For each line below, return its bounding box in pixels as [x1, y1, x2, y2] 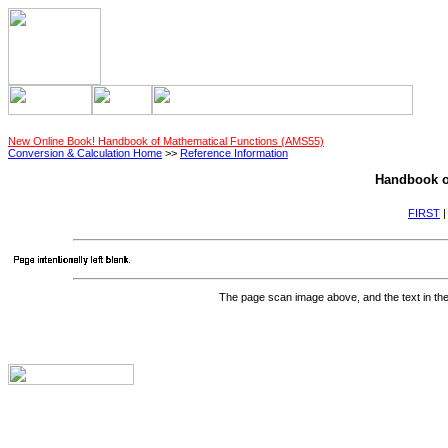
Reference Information [180, 146, 288, 159]
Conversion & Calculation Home [8, 146, 162, 159]
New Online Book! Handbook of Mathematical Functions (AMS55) [8, 134, 324, 147]
